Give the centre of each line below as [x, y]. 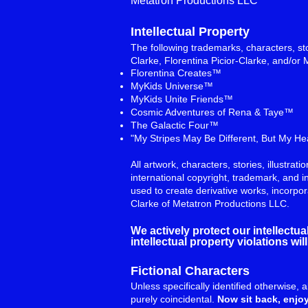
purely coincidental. [174, 299]
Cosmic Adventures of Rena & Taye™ [212, 112]
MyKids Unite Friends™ [182, 99]
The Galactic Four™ [175, 125]
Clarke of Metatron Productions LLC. [210, 204]
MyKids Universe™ [172, 86]
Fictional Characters [190, 271]
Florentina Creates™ [176, 73]
